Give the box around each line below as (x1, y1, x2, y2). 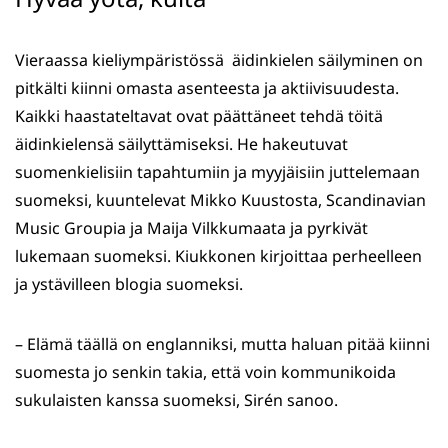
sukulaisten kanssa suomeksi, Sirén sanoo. (15, 389, 338, 412)
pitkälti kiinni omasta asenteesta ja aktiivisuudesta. (15, 77, 399, 100)
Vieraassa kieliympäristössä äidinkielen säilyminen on (15, 49, 423, 72)
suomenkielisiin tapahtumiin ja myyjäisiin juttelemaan (15, 161, 420, 184)
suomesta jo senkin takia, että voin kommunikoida (15, 361, 396, 384)
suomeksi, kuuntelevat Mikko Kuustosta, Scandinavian (15, 189, 426, 212)
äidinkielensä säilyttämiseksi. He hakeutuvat (15, 133, 348, 156)
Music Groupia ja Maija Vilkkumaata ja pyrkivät (15, 217, 368, 240)
